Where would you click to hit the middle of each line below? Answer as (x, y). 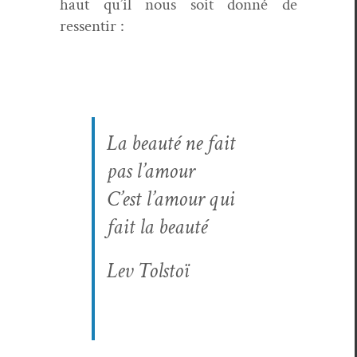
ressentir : (92, 26)
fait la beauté (157, 227)
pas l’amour (151, 171)
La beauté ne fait (171, 143)
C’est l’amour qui (171, 199)
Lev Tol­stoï (148, 271)
